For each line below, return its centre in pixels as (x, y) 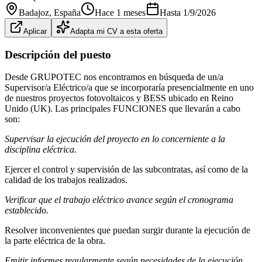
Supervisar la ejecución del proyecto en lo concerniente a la (115, 139)
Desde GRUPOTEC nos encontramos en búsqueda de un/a (114, 77)
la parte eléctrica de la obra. (55, 241)
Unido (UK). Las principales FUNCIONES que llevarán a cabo (123, 109)
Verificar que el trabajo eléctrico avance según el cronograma (119, 200)
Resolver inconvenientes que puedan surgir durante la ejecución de (127, 230)
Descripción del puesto (58, 54)
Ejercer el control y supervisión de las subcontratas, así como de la (126, 170)
